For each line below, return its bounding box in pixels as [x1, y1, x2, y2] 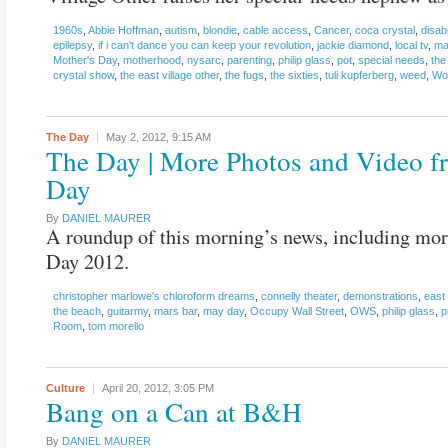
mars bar [154, 305, 197, 317]
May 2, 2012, [106, 131, 172, 143]
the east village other [120, 69, 219, 81]
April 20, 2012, [102, 382, 174, 394]
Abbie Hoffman [88, 24, 159, 36]
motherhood [123, 54, 181, 66]
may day [203, 305, 244, 317]
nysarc [187, 54, 221, 66]
